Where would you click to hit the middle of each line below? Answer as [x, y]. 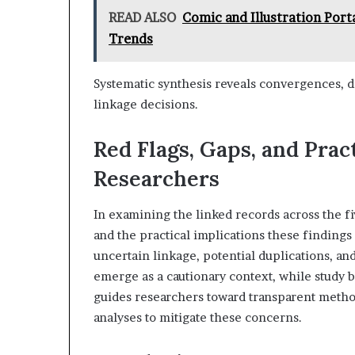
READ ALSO [142, 17]
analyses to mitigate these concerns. [198, 317]
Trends [131, 39]
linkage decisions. [146, 104]
